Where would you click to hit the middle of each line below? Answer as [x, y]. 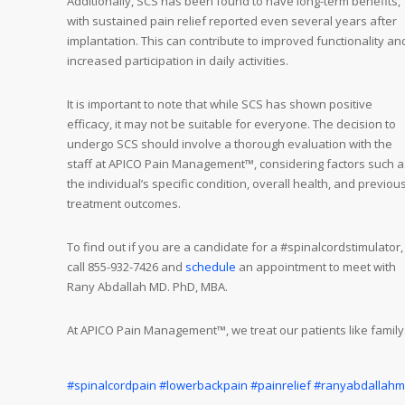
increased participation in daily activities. [178, 61]
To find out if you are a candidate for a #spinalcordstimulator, [235, 247]
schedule [211, 267]
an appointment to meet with [316, 267]
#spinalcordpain [112, 386]
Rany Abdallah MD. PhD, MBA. [147, 287]
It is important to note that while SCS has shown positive [220, 104]
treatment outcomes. [124, 204]
